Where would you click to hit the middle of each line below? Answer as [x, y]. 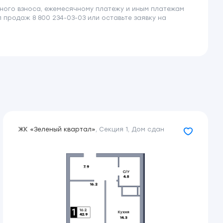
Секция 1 [113, 129]
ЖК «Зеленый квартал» [57, 129]
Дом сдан [148, 129]
